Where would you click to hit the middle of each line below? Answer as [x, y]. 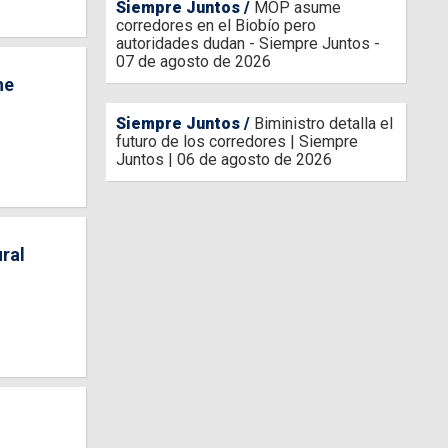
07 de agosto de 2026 [194, 61]
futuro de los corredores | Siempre [237, 141]
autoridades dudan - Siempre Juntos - [248, 43]
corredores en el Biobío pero [216, 25]
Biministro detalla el [324, 123]
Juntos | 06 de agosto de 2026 [224, 159]
